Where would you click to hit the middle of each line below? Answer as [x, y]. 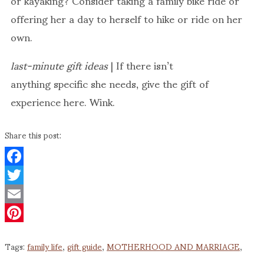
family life [45, 246]
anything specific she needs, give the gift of [110, 83]
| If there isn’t [141, 65]
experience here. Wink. [63, 102]
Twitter [19, 194]
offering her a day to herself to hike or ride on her [126, 18]
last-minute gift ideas [59, 65]
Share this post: [33, 135]
